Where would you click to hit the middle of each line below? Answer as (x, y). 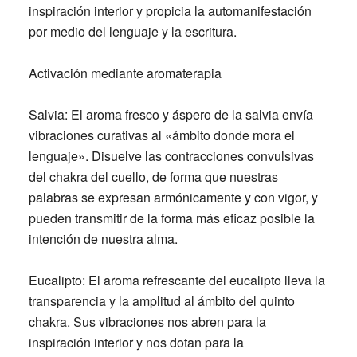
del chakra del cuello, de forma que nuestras (153, 177)
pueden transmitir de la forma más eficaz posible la (171, 218)
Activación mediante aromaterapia (125, 73)
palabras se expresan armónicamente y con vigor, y (173, 198)
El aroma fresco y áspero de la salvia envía (190, 115)
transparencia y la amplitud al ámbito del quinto (161, 301)
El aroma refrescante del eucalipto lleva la (205, 280)
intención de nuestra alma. (103, 239)
